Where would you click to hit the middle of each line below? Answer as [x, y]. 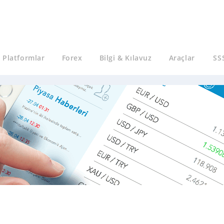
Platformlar [24, 58]
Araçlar [182, 58]
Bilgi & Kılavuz [125, 58]
